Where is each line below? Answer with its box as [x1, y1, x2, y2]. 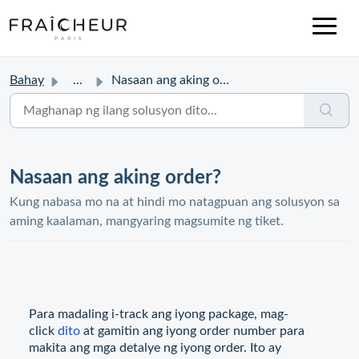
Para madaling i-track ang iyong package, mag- [29, 308, 288, 321]
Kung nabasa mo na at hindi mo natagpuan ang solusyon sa [10, 196, 340, 208]
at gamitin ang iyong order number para [80, 325, 305, 337]
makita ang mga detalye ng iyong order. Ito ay [29, 341, 281, 354]
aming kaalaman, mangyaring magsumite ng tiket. [10, 215, 284, 228]
